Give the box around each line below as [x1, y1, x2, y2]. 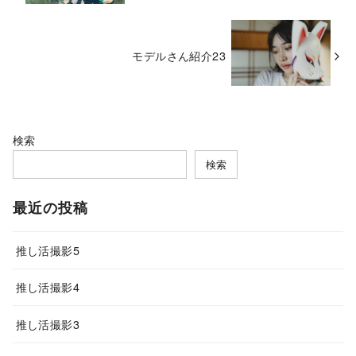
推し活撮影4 [15, 278, 79, 296]
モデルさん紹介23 [132, 46, 226, 64]
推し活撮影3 [15, 315, 79, 332]
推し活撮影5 [15, 241, 79, 258]
